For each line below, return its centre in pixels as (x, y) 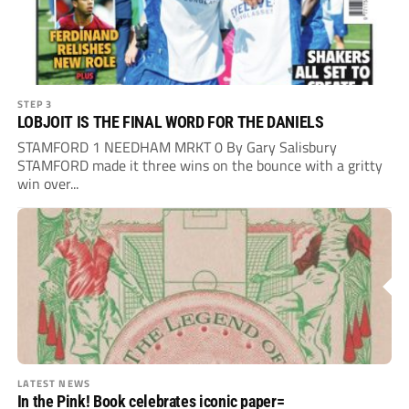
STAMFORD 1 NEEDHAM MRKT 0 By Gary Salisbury (177, 147)
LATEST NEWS (53, 383)
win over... (47, 184)
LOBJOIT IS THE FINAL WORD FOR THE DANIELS (170, 122)
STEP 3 (35, 104)
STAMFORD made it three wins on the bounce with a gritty (199, 166)
